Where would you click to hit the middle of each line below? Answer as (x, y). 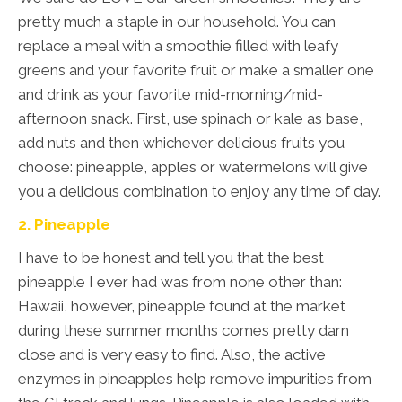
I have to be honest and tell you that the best (171, 258)
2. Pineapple (64, 225)
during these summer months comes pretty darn (184, 331)
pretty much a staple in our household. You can (177, 22)
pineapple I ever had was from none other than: (180, 282)
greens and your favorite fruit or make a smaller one (196, 70)
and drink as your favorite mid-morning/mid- (170, 95)
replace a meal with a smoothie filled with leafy (178, 46)
